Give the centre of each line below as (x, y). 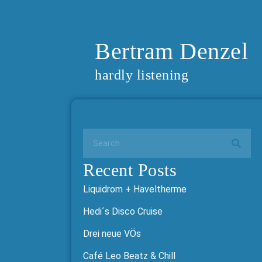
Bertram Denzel (171, 51)
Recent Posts (130, 170)
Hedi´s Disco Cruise (123, 211)
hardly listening (142, 75)
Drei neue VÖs (112, 234)
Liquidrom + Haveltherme (135, 189)
